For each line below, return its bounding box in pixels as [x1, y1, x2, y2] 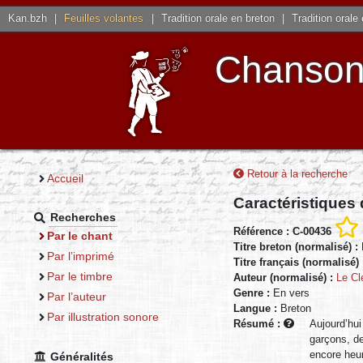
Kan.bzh [8, 12, 48, 25]
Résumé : [233, 318, 284, 331]
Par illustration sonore [46, 310, 159, 324]
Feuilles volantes [64, 12, 144, 25]
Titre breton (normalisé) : [233, 241, 361, 254]
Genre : [233, 287, 273, 300]
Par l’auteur [46, 289, 106, 303]
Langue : [233, 302, 280, 315]
